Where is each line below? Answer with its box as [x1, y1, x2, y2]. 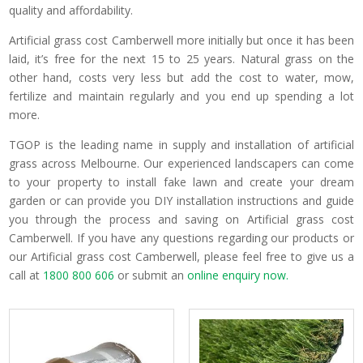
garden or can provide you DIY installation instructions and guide [9, 193, 354, 208]
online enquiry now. [187, 267, 288, 283]
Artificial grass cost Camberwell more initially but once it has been [9, 32, 354, 48]
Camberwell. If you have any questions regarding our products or [9, 230, 354, 246]
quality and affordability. [9, 2, 133, 18]
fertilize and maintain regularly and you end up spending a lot [9, 88, 354, 104]
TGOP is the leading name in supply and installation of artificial [9, 137, 354, 152]
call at [9, 267, 43, 283]
